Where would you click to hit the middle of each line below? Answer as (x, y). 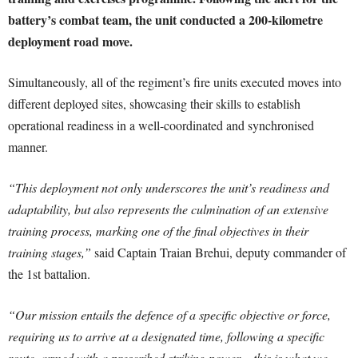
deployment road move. (70, 41)
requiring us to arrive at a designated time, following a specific (166, 336)
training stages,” (50, 252)
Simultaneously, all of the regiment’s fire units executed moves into (175, 82)
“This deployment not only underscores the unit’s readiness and (169, 187)
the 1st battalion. (49, 274)
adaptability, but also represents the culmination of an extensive (168, 209)
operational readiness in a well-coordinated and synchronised (161, 125)
